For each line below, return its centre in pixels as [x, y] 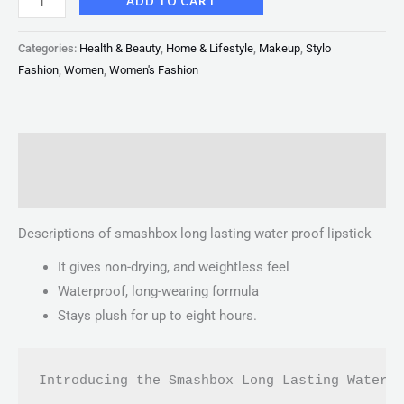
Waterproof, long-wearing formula [158, 292]
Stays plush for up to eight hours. [157, 316]
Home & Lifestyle [210, 48]
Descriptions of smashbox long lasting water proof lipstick [195, 233]
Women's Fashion [154, 69]
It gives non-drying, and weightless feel [173, 267]
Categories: [49, 48]
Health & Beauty [120, 48]
